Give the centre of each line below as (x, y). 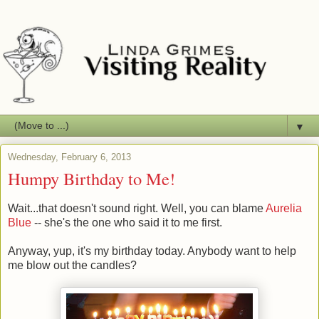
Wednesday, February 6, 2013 (69, 157)
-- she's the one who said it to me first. (127, 222)
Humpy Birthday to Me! (91, 178)
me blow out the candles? (72, 265)
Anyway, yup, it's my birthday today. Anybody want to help (152, 251)
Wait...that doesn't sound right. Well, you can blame (137, 208)
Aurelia (284, 208)
